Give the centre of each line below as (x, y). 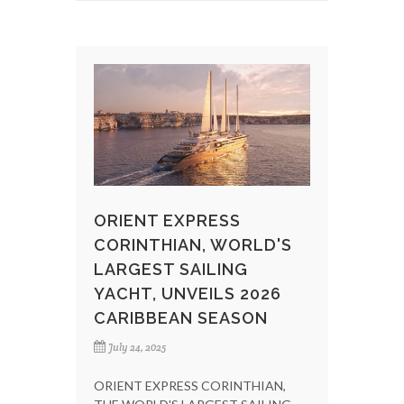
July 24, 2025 (137, 347)
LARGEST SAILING (171, 269)
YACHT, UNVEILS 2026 (188, 293)
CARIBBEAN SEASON (181, 317)
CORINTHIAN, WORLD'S (193, 244)
